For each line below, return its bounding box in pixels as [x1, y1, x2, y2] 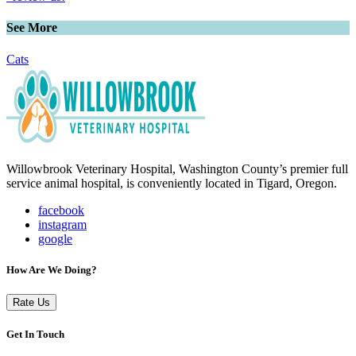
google [38, 231, 72, 246]
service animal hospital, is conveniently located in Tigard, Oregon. [6, 176, 337, 190]
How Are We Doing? [6, 263, 97, 276]
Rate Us [13, 296, 50, 309]
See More [6, 21, 57, 35]
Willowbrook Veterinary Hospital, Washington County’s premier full [6, 161, 348, 176]
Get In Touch [6, 328, 64, 341]
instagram [38, 217, 87, 231]
